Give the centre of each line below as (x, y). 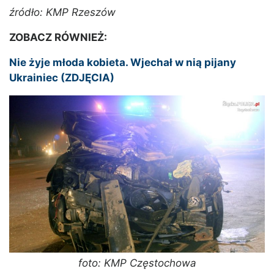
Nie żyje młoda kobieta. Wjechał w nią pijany (123, 62)
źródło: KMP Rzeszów (62, 12)
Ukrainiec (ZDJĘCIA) (62, 77)
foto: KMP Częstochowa (137, 263)
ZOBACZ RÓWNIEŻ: (58, 37)
